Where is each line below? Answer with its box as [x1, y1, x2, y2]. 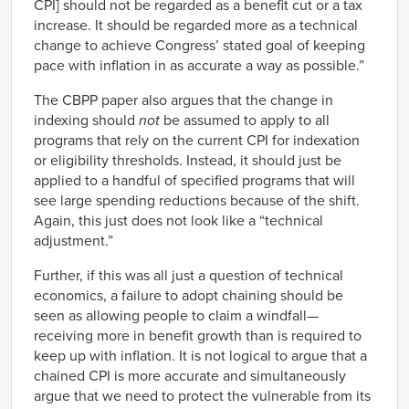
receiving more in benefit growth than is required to [34, 326, 362, 345]
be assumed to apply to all [160, 110, 330, 130]
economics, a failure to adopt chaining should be [34, 286, 343, 305]
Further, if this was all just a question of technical [34, 266, 343, 285]
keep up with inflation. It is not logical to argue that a [34, 346, 367, 365]
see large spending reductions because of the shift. [34, 191, 360, 210]
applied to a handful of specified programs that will [34, 171, 355, 190]
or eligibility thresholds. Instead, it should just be [34, 151, 341, 170]
